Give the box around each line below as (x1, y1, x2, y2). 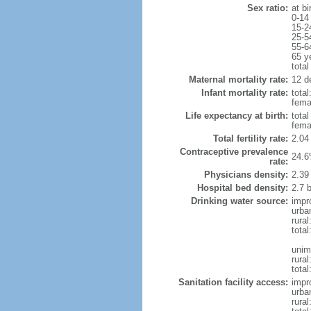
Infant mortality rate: (201, 87, 288, 98)
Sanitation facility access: (178, 277, 288, 287)
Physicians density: (203, 169, 288, 180)
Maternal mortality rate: (188, 74, 288, 85)
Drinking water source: (190, 196, 288, 206)
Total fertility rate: (212, 133, 288, 144)
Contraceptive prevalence (179, 146, 288, 157)
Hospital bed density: (196, 183, 288, 193)
